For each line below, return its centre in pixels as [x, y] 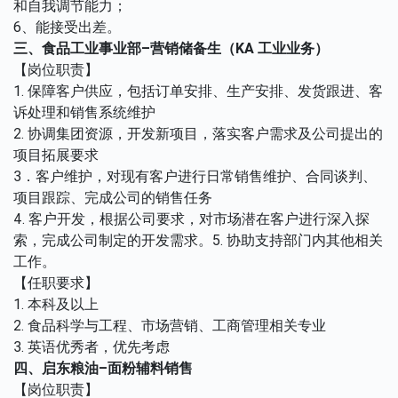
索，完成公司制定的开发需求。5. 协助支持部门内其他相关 [198, 240]
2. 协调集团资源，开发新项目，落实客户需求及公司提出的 [198, 134]
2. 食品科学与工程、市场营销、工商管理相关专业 [170, 326]
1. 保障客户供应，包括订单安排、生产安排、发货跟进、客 [198, 91]
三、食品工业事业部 [77, 48]
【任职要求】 [56, 283]
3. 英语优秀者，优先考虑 [92, 347]
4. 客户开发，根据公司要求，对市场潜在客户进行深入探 [191, 219]
